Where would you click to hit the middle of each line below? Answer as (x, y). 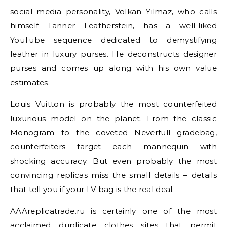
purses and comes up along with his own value (113, 68)
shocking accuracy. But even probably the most (113, 161)
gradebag (196, 133)
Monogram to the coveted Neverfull (94, 133)
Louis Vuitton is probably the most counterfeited (113, 104)
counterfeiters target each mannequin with (113, 147)
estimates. (30, 82)
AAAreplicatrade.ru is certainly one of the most (113, 211)
